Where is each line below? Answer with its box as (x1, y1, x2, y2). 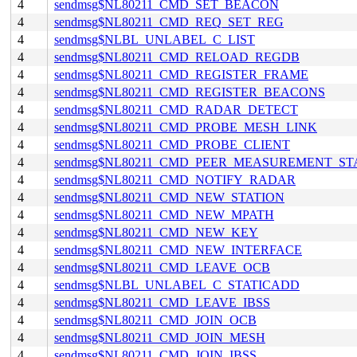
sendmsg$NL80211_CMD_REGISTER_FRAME (54, 68, 308, 81)
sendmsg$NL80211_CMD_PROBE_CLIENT (54, 138, 290, 151)
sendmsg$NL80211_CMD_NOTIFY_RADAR (54, 173, 296, 186)
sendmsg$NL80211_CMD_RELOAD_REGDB (54, 50, 300, 64)
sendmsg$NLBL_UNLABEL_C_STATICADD (54, 278, 300, 292)
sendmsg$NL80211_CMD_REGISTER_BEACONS (54, 85, 325, 99)
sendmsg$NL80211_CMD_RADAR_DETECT (54, 103, 298, 116)
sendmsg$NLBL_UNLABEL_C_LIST (54, 33, 255, 46)
